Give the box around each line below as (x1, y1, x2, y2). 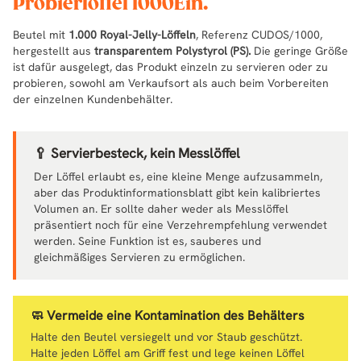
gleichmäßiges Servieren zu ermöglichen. (34, 249, 245, 264)
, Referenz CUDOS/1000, (196, 27, 322, 42)
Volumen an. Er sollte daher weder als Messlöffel (34, 201, 288, 216)
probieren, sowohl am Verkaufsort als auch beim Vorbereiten (13, 75, 329, 90)
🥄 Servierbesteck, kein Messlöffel (34, 143, 240, 162)
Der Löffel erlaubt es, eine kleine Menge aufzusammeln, (34, 168, 322, 184)
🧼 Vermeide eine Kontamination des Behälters (31, 306, 305, 324)
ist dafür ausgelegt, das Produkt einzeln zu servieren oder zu (13, 59, 328, 74)
